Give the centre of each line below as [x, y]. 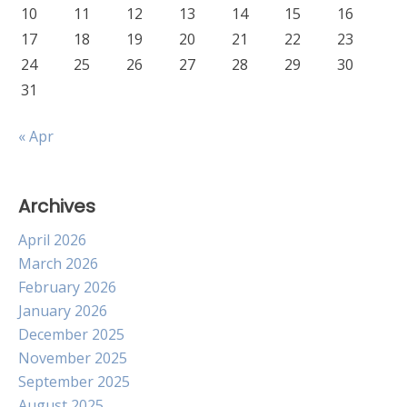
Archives [57, 206]
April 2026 [52, 240]
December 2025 [71, 334]
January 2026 [63, 311]
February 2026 [67, 287]
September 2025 [74, 382]
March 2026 [58, 263]
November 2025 [73, 358]
